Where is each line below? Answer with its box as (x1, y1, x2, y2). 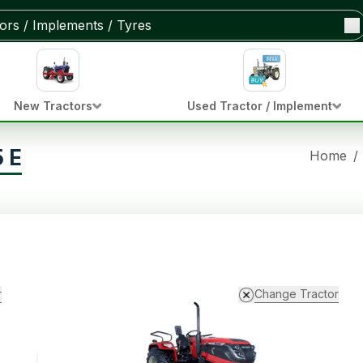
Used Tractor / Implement (186, 99, 332, 113)
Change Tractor (254, 287, 339, 301)
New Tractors (14, 99, 93, 113)
